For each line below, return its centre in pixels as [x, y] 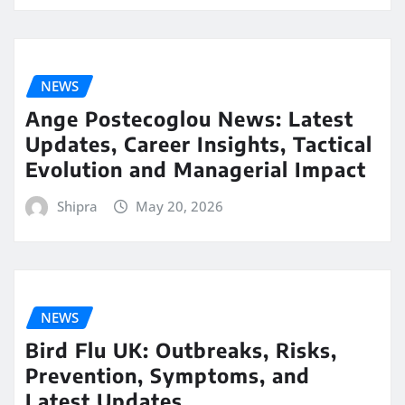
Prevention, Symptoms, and [168, 376]
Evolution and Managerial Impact [196, 170]
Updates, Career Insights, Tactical [199, 144]
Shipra [77, 207]
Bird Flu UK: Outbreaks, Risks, [181, 350]
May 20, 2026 [180, 207]
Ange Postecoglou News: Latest [189, 119]
